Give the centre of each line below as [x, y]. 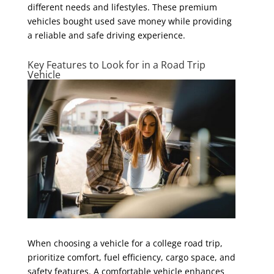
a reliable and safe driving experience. [106, 35]
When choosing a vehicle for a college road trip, [125, 243]
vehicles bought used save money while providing [129, 21]
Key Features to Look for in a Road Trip [116, 65]
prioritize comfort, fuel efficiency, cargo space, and [131, 257]
